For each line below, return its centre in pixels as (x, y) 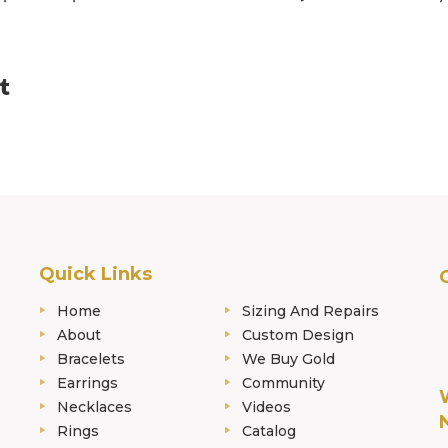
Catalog (269, 431)
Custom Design (298, 335)
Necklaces (94, 407)
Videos (266, 407)
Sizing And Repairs (310, 311)
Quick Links (95, 274)
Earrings (87, 383)
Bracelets (91, 359)
